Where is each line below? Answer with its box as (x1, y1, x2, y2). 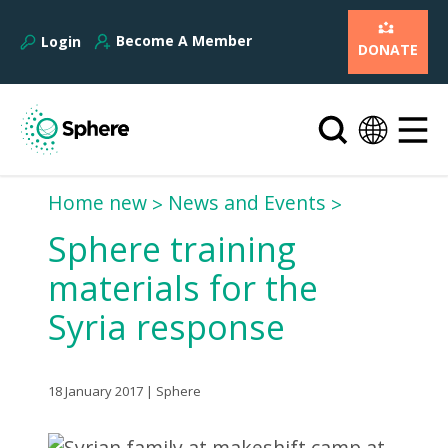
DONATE (358, 40, 418, 59)
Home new (48, 189, 148, 217)
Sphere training (48, 226, 297, 272)
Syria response (48, 304, 286, 350)
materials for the (48, 265, 319, 311)
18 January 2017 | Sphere (48, 382, 202, 401)
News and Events (168, 189, 327, 217)
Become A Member (116, 31, 252, 50)
